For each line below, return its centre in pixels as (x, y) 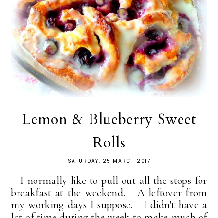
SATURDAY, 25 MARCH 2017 (109, 161)
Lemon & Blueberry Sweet (109, 119)
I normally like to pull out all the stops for (109, 180)
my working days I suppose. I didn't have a (109, 205)
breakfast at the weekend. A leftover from (109, 192)
